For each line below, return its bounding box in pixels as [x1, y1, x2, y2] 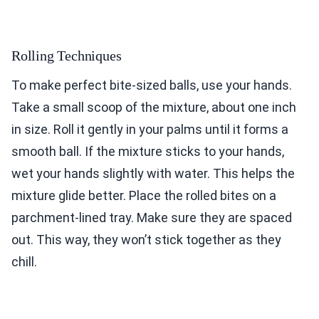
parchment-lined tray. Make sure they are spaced [11, 210, 292, 226]
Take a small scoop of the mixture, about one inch [11, 100, 296, 115]
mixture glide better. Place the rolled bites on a [11, 188, 276, 204]
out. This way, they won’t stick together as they [11, 232, 281, 248]
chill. [11, 254, 37, 270]
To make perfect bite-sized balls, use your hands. [11, 78, 292, 93]
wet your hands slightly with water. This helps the [11, 166, 295, 182]
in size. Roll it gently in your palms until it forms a [11, 122, 288, 137]
